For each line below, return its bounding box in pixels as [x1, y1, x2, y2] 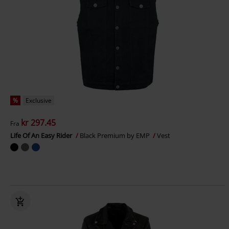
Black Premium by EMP [80, 131, 151, 140]
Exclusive [26, 96, 52, 105]
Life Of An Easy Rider [10, 131, 74, 140]
